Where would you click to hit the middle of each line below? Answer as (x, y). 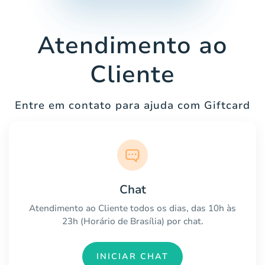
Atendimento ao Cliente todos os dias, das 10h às (132, 208)
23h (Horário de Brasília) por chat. (132, 221)
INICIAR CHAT (132, 257)
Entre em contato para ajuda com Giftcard (132, 106)
